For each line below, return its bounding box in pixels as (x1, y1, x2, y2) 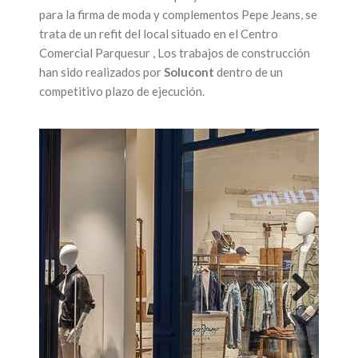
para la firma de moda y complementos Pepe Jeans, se (39, 6, 317, 22)
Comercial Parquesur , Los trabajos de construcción (39, 45, 310, 60)
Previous (47, 306, 95, 321)
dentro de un (214, 64, 283, 79)
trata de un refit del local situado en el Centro (39, 26, 278, 41)
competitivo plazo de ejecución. (39, 83, 205, 98)
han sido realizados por (39, 64, 164, 79)
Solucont (164, 64, 214, 79)
